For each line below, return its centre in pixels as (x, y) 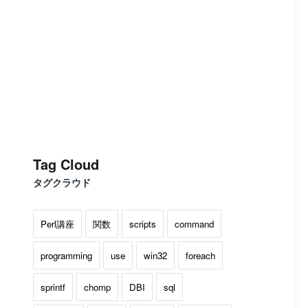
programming (66, 255)
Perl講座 (57, 224)
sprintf (53, 287)
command (194, 224)
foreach (200, 255)
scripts (143, 224)
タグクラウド (62, 182)
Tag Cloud (66, 164)
